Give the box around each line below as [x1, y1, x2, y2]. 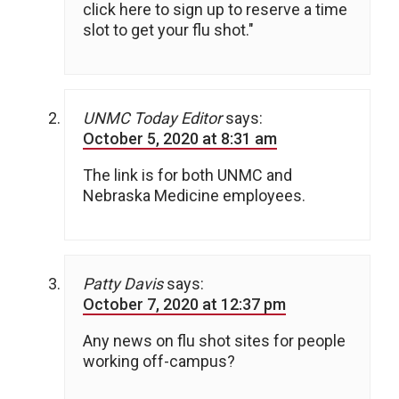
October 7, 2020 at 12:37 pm [83, 295, 286, 314]
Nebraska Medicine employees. [83, 186, 305, 206]
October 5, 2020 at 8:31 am [83, 129, 277, 149]
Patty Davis [83, 274, 163, 294]
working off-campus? [83, 352, 235, 371]
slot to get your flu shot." [83, 20, 254, 40]
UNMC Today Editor [83, 109, 222, 128]
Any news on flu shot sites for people [83, 331, 346, 351]
